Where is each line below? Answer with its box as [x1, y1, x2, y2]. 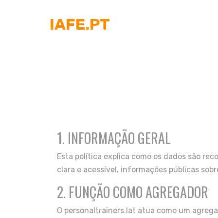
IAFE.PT [50, 15, 110, 34]
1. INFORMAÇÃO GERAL [57, 128, 171, 148]
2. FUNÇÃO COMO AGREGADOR [57, 182, 208, 202]
